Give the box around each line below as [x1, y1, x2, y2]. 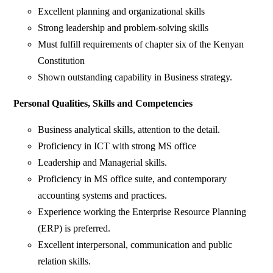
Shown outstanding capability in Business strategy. [38, 72, 233, 83]
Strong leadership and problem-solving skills [38, 23, 209, 34]
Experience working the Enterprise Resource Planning [38, 207, 247, 218]
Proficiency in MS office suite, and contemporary [38, 174, 227, 185]
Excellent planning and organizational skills [38, 6, 205, 17]
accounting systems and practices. [38, 190, 168, 201]
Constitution [38, 55, 85, 66]
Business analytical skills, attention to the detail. [38, 124, 221, 135]
